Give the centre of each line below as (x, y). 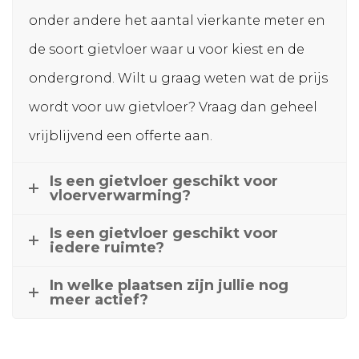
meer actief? (99, 300)
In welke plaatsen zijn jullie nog (169, 286)
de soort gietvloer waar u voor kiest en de (167, 50)
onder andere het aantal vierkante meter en (177, 21)
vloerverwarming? (120, 196)
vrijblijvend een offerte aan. (121, 136)
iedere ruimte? (107, 248)
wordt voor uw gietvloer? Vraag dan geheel (173, 107)
